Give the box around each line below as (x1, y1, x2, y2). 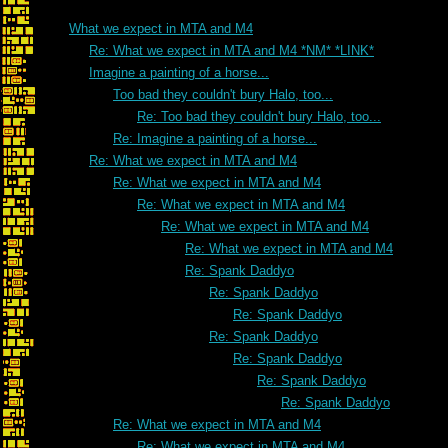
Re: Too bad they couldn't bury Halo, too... (137, 109, 381, 124)
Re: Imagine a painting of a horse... (113, 131, 317, 146)
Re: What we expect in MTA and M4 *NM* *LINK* (89, 43, 374, 58)
